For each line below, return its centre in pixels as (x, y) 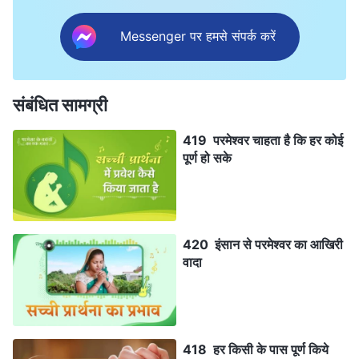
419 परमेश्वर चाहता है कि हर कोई (263, 140)
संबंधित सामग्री (60, 105)
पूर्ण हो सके (207, 157)
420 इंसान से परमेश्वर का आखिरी (263, 245)
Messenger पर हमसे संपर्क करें (198, 36)
